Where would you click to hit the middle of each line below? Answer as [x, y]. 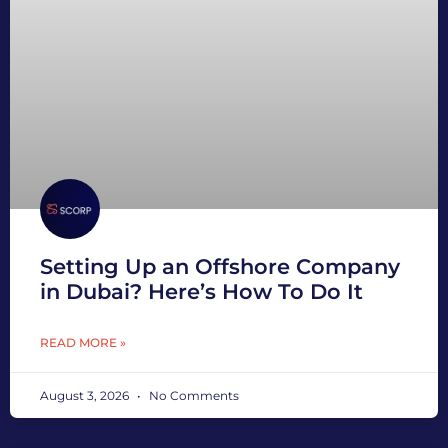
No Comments [192, 396]
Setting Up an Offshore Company [220, 267]
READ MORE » [83, 343]
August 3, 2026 [86, 396]
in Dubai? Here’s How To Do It [201, 292]
